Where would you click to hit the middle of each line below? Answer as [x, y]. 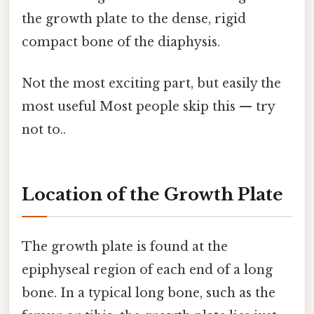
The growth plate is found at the [125, 247]
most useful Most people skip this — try [148, 107]
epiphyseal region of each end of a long [147, 270]
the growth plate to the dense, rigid [134, 19]
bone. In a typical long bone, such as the [149, 293]
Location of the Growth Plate [152, 195]
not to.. [44, 130]
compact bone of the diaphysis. [121, 42]
